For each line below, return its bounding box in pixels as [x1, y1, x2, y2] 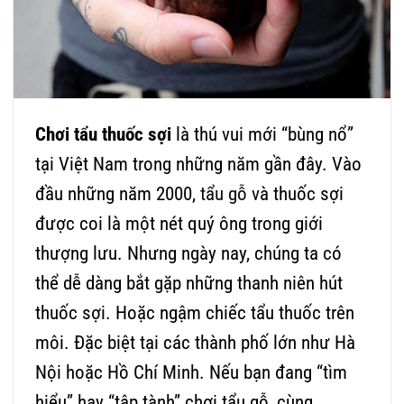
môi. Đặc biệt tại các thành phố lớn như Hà [35, 332, 355, 354]
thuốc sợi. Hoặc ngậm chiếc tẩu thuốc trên [35, 302, 354, 325]
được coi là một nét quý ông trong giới [35, 213, 323, 235]
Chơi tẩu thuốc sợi [35, 124, 171, 146]
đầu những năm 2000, [35, 183, 200, 206]
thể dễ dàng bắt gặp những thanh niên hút [35, 272, 343, 295]
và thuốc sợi [247, 183, 344, 206]
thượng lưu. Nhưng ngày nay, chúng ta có [35, 243, 342, 265]
